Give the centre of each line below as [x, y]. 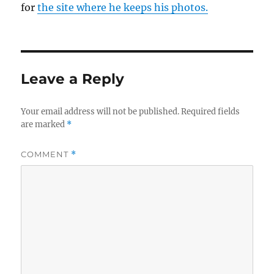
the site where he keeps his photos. [123, 8]
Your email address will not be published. [100, 112]
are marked [44, 125]
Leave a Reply [73, 79]
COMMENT [46, 154]
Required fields [211, 112]
